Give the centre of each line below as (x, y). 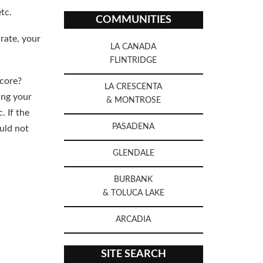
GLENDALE (133, 154)
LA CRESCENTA (134, 87)
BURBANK (134, 180)
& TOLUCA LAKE (133, 193)
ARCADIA (134, 220)
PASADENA (134, 127)
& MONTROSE (133, 101)
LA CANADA (134, 47)
